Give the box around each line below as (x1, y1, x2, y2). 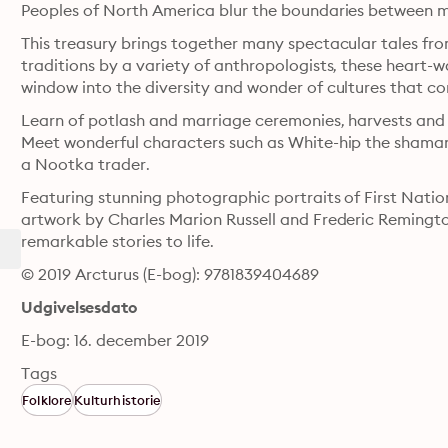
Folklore (22, 392, 72, 408)
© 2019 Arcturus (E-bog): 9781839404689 (21, 264, 319, 284)
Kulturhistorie (73, 392, 162, 408)
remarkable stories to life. (21, 231, 214, 251)
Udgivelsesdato (21, 297, 137, 317)
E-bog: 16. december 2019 (21, 330, 209, 350)
